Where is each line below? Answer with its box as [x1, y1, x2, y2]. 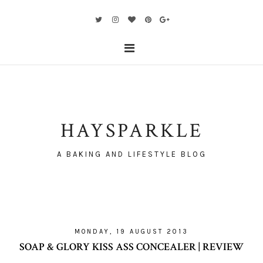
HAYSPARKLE [60, 118, 203, 144]
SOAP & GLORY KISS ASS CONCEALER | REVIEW [19, 240, 244, 254]
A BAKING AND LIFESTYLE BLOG [56, 150, 207, 159]
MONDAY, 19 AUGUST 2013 [75, 228, 188, 235]
